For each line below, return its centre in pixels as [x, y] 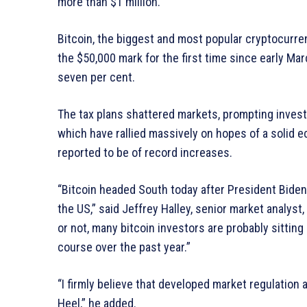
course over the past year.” [124, 247]
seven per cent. [96, 77]
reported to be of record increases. [145, 153]
